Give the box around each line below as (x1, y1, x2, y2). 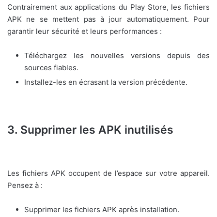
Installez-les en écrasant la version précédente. (24, 77, 187, 87)
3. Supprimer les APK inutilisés (7, 123, 173, 137)
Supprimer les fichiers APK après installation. (24, 205, 179, 215)
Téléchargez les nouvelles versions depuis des (24, 50, 210, 60)
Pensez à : (7, 181, 43, 190)
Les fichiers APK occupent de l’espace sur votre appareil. (7, 169, 210, 178)
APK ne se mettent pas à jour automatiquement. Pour (7, 14, 210, 24)
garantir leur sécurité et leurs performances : (7, 26, 162, 36)
